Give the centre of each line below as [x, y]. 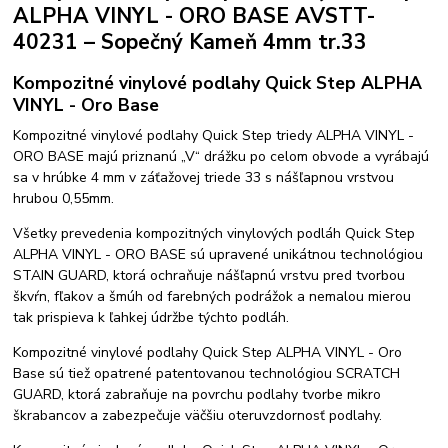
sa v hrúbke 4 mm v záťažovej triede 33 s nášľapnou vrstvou [204, 178]
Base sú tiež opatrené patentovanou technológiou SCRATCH [207, 374]
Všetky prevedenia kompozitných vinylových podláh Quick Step [214, 234]
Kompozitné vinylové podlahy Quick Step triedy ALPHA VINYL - [214, 136]
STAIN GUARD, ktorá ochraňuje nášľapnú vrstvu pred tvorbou [209, 276]
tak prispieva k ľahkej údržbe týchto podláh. [151, 318]
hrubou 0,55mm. [64, 199]
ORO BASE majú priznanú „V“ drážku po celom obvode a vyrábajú [221, 157]
